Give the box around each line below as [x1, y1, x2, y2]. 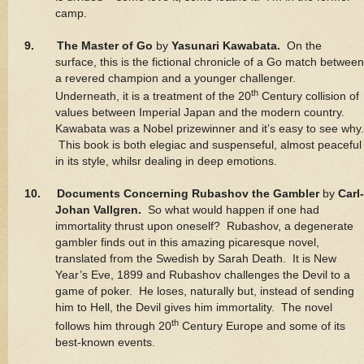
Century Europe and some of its [178, 319, 345, 332]
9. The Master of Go [24, 39, 156, 52]
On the [287, 39, 322, 52]
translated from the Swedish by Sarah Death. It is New [54, 253, 336, 266]
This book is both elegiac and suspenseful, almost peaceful [54, 139, 362, 152]
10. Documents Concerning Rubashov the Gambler [24, 188, 323, 201]
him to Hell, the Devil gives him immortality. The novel [54, 301, 332, 314]
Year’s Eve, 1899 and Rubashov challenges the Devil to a [54, 269, 350, 282]
